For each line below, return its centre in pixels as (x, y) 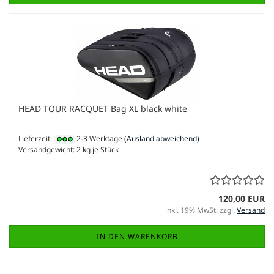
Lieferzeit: (36, 139)
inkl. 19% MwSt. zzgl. (201, 210)
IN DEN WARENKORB (137, 236)
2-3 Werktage (98, 139)
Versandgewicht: (47, 149)
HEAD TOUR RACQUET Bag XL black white (103, 109)
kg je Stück (100, 149)
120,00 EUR (242, 198)
